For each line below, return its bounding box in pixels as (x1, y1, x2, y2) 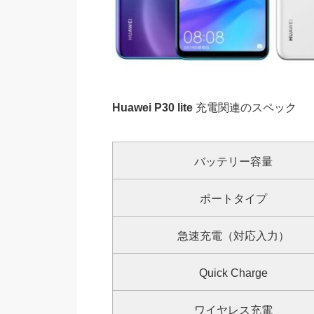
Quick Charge (198, 267, 268, 280)
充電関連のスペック (192, 102, 296, 114)
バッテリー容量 (193, 156, 273, 168)
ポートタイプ (199, 193, 267, 205)
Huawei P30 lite (111, 102, 193, 114)
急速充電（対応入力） (177, 230, 289, 243)
